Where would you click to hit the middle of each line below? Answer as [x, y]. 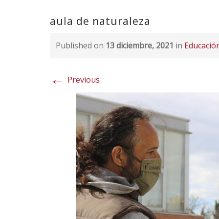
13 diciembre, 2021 [140, 45]
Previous [83, 80]
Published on [81, 45]
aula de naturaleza [100, 21]
